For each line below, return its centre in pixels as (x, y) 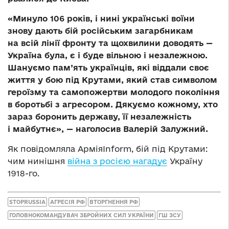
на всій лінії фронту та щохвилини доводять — (110, 43)
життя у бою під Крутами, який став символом (112, 80)
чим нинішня (38, 161)
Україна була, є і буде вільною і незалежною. (108, 55)
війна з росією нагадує (117, 161)
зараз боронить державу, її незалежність (99, 117)
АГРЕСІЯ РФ (67, 202)
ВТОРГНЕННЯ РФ (114, 202)
